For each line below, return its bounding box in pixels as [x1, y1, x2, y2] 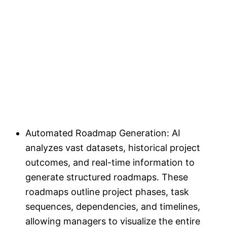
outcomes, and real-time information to [25, 157, 195, 168]
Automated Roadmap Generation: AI [25, 127, 180, 138]
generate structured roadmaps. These [25, 171, 188, 182]
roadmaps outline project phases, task [25, 186, 189, 197]
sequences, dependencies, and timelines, [25, 201, 200, 212]
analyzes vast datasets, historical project [25, 142, 200, 153]
